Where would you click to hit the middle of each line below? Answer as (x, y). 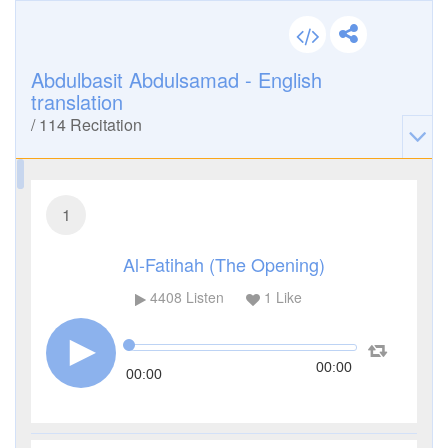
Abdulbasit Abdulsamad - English (176, 79)
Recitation (104, 124)
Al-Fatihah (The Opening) (224, 264)
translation (77, 101)
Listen (202, 297)
